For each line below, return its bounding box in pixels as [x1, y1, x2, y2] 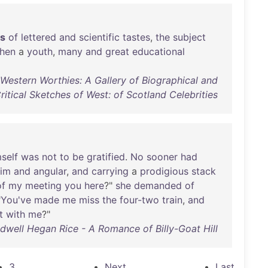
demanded [134, 179, 182, 191]
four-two [120, 194, 159, 206]
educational [132, 45, 185, 57]
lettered [21, 31, 56, 43]
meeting [25, 179, 62, 191]
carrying [92, 165, 129, 177]
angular [33, 165, 66, 177]
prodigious [140, 165, 188, 177]
